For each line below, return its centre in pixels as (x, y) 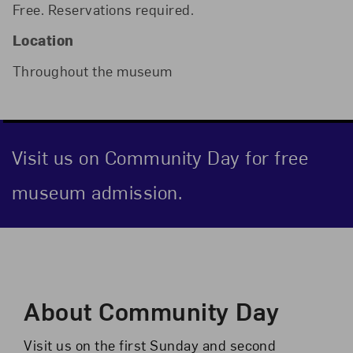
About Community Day (152, 310)
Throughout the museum (92, 71)
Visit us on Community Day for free (160, 156)
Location (43, 40)
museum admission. (97, 191)
